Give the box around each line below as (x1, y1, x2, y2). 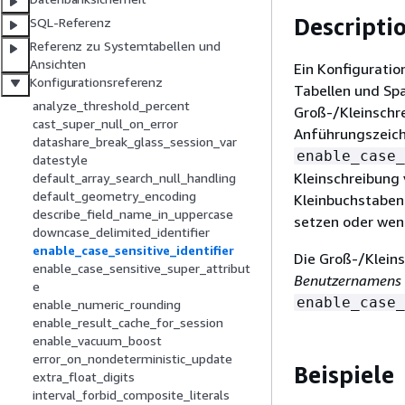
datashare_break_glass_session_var (33, 134, 237, 150)
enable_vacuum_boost (33, 333, 162, 349)
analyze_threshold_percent (33, 98, 190, 114)
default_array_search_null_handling (33, 170, 236, 186)
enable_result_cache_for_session (33, 315, 223, 331)
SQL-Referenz (30, 14, 112, 31)
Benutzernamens (294, 271, 401, 289)
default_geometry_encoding (33, 188, 196, 204)
